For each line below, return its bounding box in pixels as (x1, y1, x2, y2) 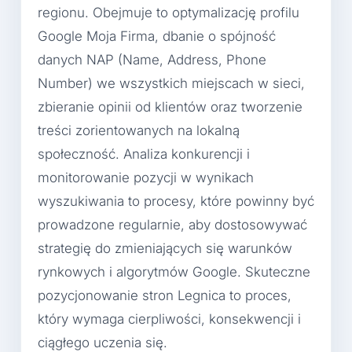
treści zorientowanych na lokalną (38, 123, 240, 139)
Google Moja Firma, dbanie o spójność (38, 28, 276, 45)
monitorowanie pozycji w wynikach (38, 170, 254, 186)
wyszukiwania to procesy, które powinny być (38, 193, 314, 210)
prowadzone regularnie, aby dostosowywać (38, 217, 307, 233)
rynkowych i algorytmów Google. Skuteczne (38, 264, 310, 280)
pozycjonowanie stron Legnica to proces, (38, 288, 291, 304)
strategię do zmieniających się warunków (38, 240, 292, 257)
